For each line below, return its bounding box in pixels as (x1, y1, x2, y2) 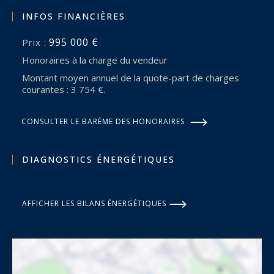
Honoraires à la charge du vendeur (29, 53, 168, 66)
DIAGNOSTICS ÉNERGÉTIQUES (22, 153, 175, 165)
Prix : (29, 35, 46, 48)
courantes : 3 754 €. (22, 83, 105, 95)
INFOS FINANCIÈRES (22, 10, 125, 22)
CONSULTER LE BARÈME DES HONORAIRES (21, 116, 185, 127)
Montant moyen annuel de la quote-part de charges (22, 71, 30, 84)
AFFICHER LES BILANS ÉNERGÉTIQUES (22, 198, 166, 209)
